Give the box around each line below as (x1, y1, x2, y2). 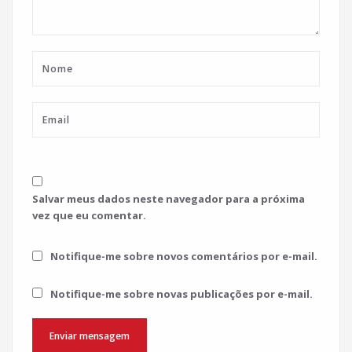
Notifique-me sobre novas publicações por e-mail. (50, 287, 313, 302)
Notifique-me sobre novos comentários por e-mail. (50, 249, 317, 264)
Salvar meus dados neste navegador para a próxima (32, 191, 305, 206)
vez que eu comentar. (32, 207, 146, 222)
